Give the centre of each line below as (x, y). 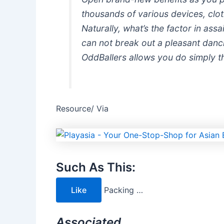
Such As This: (96, 167)
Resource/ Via (82, 108)
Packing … (123, 190)
